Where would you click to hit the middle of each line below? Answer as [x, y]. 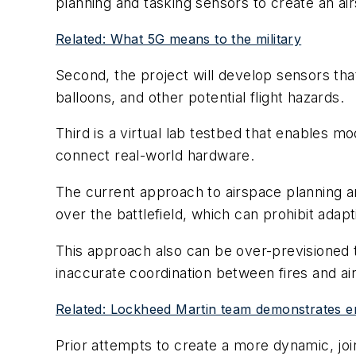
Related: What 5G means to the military [179, 39]
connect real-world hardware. [155, 156]
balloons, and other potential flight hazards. [200, 97]
